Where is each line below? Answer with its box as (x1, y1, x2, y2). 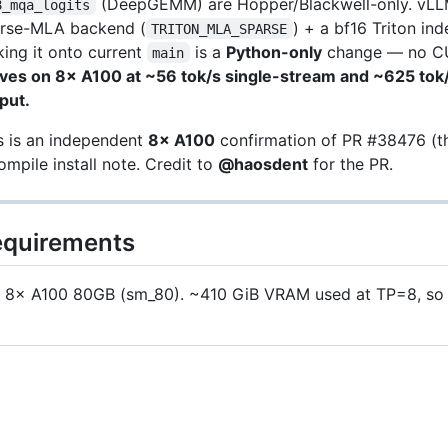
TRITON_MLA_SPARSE (151, 20, 288, 37)
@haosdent (218, 153, 308, 174)
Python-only (225, 41, 322, 62)
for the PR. (308, 153, 393, 174)
